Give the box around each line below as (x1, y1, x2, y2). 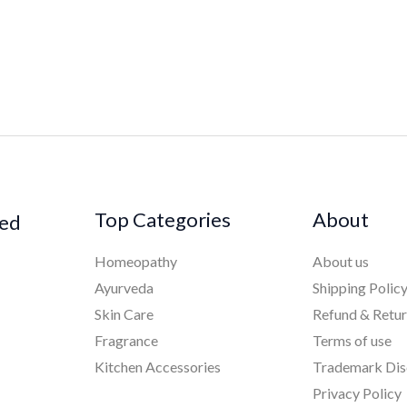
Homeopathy (94, 253, 177, 271)
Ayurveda (94, 279, 154, 297)
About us (313, 253, 370, 271)
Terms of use (313, 332, 392, 350)
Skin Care (94, 305, 154, 323)
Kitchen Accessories (94, 358, 221, 376)
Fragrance (94, 332, 158, 350)
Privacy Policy (313, 384, 402, 402)
